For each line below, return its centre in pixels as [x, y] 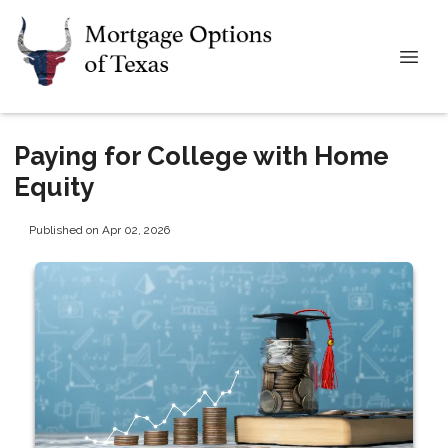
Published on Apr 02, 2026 [99, 229]
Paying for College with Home [201, 156]
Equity [54, 187]
